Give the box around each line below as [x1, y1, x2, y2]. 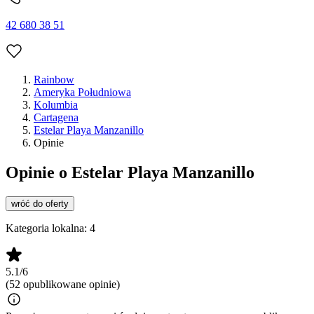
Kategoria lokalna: [6, 222, 90, 235]
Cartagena [34, 111, 78, 124]
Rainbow [34, 74, 74, 86]
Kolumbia [34, 99, 78, 111]
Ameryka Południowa [34, 86, 131, 99]
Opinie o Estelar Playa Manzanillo [6, 163, 254, 182]
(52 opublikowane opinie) [6, 278, 120, 291]
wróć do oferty [11, 198, 69, 210]
